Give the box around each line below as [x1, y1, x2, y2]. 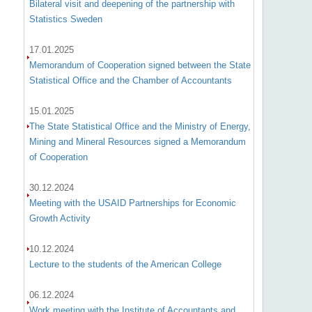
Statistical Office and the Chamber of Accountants [29, 75, 232, 86]
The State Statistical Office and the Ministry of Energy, [29, 121, 251, 132]
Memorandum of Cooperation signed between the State [29, 60, 251, 70]
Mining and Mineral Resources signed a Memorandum [29, 136, 246, 147]
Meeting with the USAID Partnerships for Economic [29, 198, 236, 208]
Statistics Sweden [29, 14, 102, 24]
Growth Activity [29, 213, 91, 224]
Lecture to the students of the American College [29, 259, 221, 270]
